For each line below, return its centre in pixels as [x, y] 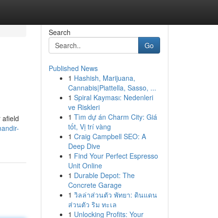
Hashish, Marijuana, [104, 78]
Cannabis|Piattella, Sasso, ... [112, 88]
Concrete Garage [95, 185]
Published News [73, 68]
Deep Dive [84, 146]
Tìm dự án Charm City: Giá [115, 117]
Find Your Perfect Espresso [116, 156]
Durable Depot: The [104, 175]
